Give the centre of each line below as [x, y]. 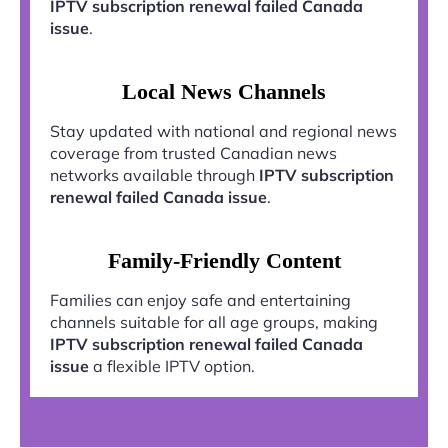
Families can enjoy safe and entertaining [200, 299]
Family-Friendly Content [224, 260]
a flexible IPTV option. [172, 365]
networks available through [154, 174]
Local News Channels [224, 91]
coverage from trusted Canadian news [193, 152]
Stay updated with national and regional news [223, 130]
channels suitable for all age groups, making [214, 321]
